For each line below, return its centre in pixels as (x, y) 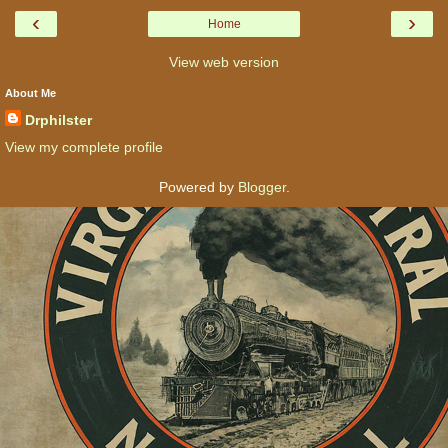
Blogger (261, 186)
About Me (30, 92)
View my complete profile (84, 146)
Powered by (198, 186)
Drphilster (58, 119)
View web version (224, 61)
